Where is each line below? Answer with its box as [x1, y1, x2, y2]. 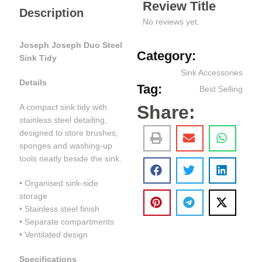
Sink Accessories [180, 67, 243, 77]
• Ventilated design [19, 230, 88, 239]
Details [19, 78, 47, 87]
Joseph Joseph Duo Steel [19, 40, 123, 50]
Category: [137, 48, 196, 63]
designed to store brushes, [19, 128, 119, 137]
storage [19, 191, 48, 201]
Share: [137, 101, 195, 123]
